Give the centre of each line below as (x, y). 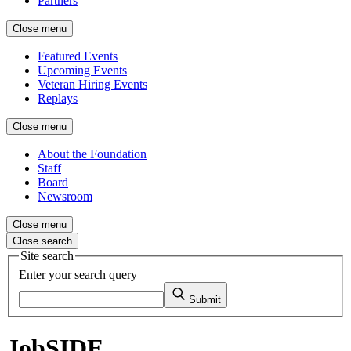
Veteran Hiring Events (92, 84)
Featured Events (78, 56)
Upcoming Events (82, 70)
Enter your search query (78, 274)
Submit (205, 299)
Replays (58, 98)
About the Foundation (92, 154)
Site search (47, 256)
